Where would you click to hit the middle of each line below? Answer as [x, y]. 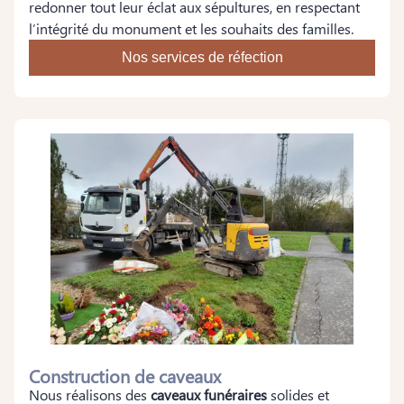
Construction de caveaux [125, 375]
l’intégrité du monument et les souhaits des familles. [191, 28]
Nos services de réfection [202, 57]
